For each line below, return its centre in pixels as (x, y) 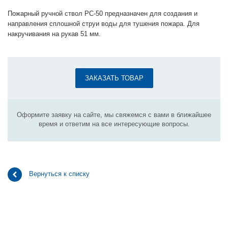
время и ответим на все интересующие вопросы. (114, 124)
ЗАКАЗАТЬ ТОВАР (114, 78)
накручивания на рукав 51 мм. (54, 34)
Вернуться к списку (59, 174)
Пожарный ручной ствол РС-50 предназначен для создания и (103, 14)
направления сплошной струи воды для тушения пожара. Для (104, 24)
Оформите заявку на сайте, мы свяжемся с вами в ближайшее (114, 115)
